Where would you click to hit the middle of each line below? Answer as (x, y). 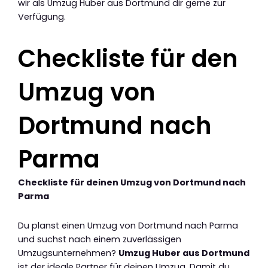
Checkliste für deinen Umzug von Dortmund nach (132, 183)
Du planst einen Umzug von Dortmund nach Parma (128, 225)
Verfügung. (42, 17)
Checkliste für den (128, 59)
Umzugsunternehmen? (68, 253)
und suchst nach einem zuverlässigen (100, 239)
